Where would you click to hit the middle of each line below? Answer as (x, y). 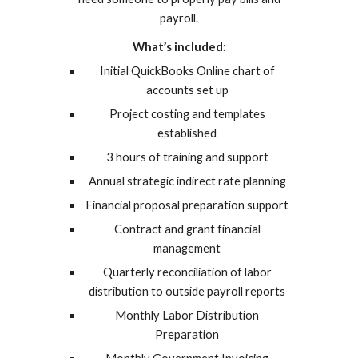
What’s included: (179, 46)
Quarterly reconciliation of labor (187, 272)
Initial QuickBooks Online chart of (187, 70)
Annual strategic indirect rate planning (187, 181)
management (187, 248)
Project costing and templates (187, 113)
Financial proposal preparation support (187, 205)
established (187, 133)
